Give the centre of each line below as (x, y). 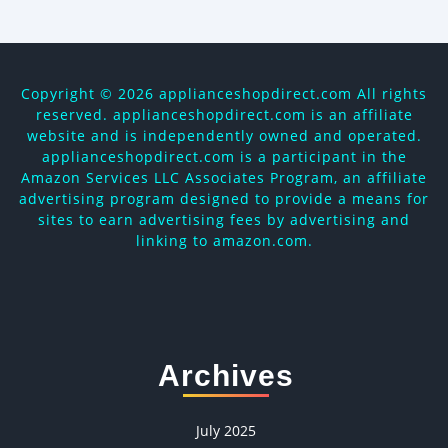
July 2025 (226, 431)
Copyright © (69, 94)
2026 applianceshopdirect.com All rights (272, 94)
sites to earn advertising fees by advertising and (224, 220)
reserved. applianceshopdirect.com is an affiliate (224, 115)
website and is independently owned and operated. (224, 136)
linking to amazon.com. (224, 241)
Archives (226, 376)
